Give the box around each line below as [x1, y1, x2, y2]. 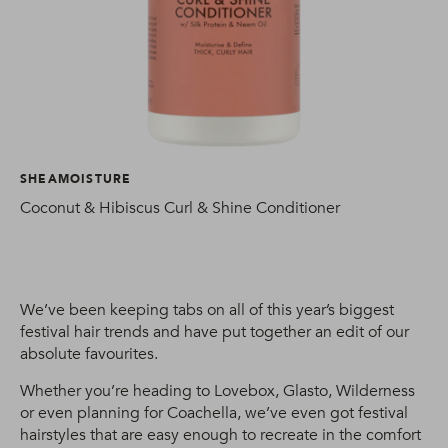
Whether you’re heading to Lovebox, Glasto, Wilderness [20, 379, 415, 402]
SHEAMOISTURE [20, 170, 132, 187]
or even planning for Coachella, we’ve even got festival [20, 401, 408, 424]
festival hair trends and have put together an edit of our [20, 320, 409, 343]
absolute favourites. [20, 342, 158, 365]
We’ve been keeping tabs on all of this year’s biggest [20, 298, 394, 321]
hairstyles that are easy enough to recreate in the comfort [20, 423, 421, 446]
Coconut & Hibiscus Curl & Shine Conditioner [20, 196, 340, 219]
